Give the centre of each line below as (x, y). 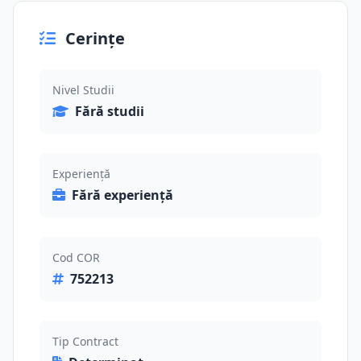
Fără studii (110, 111)
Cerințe (95, 38)
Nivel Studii (83, 90)
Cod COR (76, 257)
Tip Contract (85, 341)
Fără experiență (122, 195)
